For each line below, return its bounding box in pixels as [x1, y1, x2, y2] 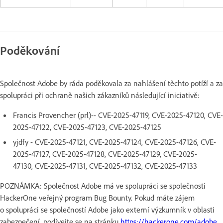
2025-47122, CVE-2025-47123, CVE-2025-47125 [13, 121, 161, 132]
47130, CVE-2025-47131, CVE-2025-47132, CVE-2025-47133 [13, 160, 197, 171]
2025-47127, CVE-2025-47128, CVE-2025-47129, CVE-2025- [13, 148, 197, 159]
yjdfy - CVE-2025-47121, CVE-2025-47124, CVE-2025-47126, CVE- [13, 136, 216, 147]
